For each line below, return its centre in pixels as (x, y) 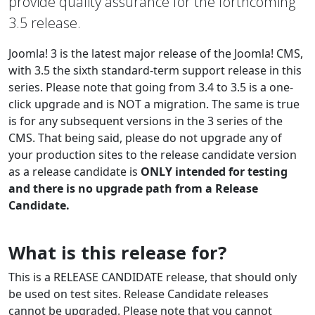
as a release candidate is (75, 171)
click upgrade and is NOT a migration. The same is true (154, 104)
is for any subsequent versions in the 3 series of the (146, 121)
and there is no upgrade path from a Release (133, 188)
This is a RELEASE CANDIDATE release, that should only (153, 277)
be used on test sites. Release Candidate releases (139, 294)
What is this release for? (117, 252)
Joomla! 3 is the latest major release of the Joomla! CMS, (156, 53)
